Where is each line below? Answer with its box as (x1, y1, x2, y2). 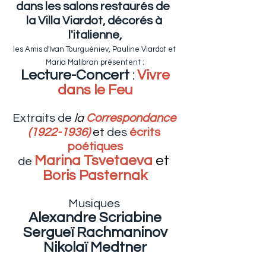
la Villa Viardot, (26, 15, 105, 27)
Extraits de (12, 112, 74, 124)
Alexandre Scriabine (28, 210, 161, 225)
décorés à (107, 15, 164, 27)
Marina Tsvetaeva (34, 153, 156, 168)
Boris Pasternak (43, 168, 147, 183)
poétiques (67, 141, 123, 153)
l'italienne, (68, 29, 122, 41)
